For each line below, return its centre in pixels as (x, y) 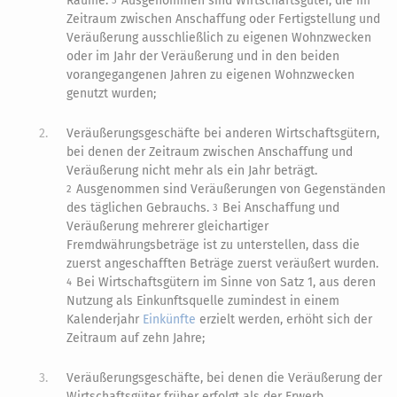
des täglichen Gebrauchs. (140, 208)
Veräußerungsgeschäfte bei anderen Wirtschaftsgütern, (223, 134)
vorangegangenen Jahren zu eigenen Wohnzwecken (211, 75)
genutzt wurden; (112, 94)
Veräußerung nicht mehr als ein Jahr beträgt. (192, 171)
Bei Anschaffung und (281, 208)
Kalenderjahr (105, 320)
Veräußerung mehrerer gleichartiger (168, 227)
